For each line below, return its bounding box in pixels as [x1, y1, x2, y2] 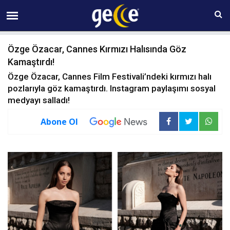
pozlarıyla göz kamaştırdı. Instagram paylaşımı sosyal [8, 83, 216, 93]
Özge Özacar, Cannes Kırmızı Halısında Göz [8, 44, 186, 54]
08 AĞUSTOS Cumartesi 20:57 [65, 5, 156, 14]
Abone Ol [41, 116, 78, 127]
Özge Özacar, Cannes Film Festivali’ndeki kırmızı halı [8, 71, 212, 82]
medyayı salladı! [8, 95, 70, 105]
